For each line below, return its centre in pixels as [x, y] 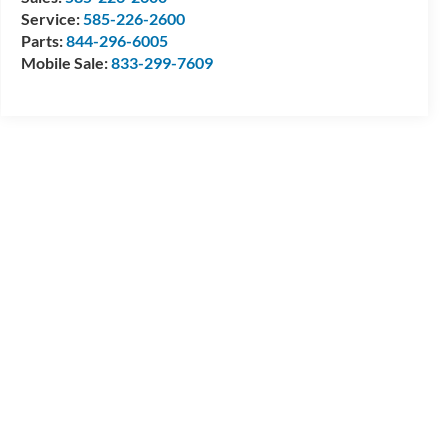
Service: [51, 19]
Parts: [43, 41]
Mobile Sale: [65, 63]
